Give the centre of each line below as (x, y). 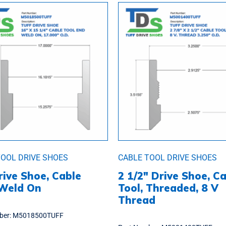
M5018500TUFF (38, 215)
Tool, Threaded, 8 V (168, 188)
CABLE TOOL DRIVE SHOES (167, 157)
